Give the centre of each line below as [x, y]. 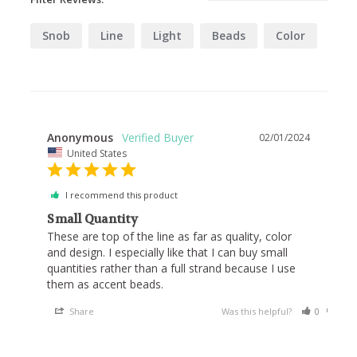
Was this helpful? [257, 312]
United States [97, 153]
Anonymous [80, 137]
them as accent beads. [106, 284]
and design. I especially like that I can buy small [168, 253]
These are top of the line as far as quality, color [170, 237]
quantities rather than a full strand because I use [172, 269]
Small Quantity [92, 220]
